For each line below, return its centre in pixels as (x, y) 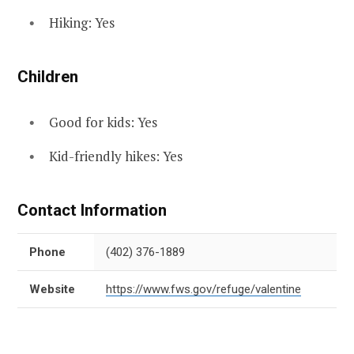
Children (48, 76)
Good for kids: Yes (103, 122)
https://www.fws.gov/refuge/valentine (203, 290)
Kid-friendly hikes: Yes (116, 156)
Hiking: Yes (82, 23)
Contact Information (92, 211)
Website (52, 290)
